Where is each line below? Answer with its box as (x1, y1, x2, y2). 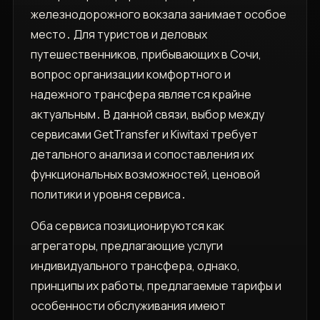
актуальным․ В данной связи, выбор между (30, 106, 264, 123)
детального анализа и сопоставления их (30, 146, 254, 163)
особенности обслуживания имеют (30, 298, 226, 314)
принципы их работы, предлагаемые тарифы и (30, 278, 281, 294)
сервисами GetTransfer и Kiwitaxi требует (30, 126, 258, 143)
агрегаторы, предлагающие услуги (30, 238, 223, 254)
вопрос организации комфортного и (30, 66, 231, 83)
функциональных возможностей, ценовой (30, 166, 260, 183)
